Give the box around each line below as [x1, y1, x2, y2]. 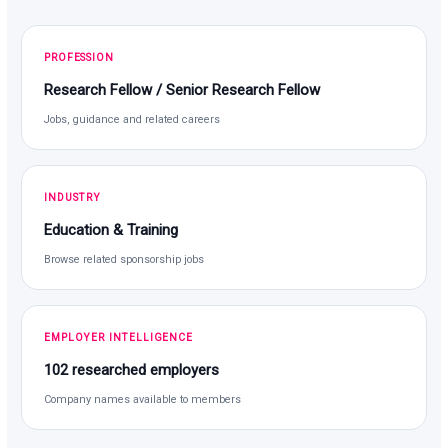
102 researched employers [44, 360, 220, 379]
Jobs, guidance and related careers [44, 112, 221, 126]
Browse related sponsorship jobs [44, 252, 205, 266]
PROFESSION [44, 50, 114, 64]
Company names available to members [44, 392, 242, 406]
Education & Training [44, 220, 179, 239]
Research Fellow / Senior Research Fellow [44, 80, 321, 99]
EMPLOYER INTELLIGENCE [44, 330, 193, 344]
